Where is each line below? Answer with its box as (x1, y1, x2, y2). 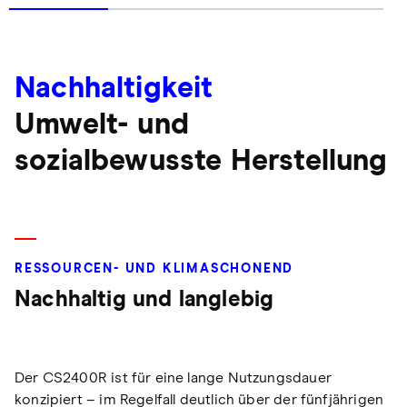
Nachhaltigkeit (15, 74, 213, 104)
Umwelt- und (15, 111, 189, 141)
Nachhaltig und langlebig (15, 289, 274, 312)
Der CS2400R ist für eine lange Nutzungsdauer (15, 371, 332, 386)
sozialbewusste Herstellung (15, 147, 388, 177)
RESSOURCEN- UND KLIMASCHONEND (15, 263, 294, 276)
